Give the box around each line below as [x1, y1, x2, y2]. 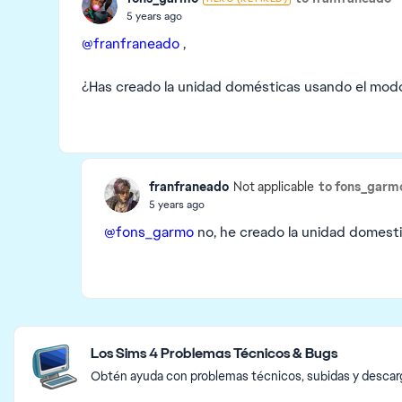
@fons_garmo [104, 223, 194, 241]
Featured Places [13, 325, 144, 348]
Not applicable [233, 179, 314, 195]
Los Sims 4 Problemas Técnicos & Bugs [91, 344, 337, 363]
